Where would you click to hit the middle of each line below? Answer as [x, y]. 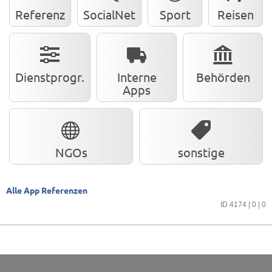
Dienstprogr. [50, 77]
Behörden [223, 77]
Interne [137, 77]
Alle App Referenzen [47, 190]
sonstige [201, 152]
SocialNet [109, 14]
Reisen [236, 14]
